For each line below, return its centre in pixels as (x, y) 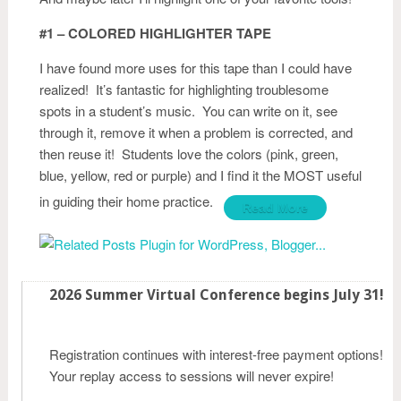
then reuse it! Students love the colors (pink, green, (189, 154)
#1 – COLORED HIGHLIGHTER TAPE (155, 33)
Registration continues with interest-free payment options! (216, 354)
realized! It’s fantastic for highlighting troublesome (184, 89)
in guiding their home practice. (132, 200)
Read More (275, 208)
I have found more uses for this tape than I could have (196, 68)
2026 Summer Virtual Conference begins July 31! (217, 295)
